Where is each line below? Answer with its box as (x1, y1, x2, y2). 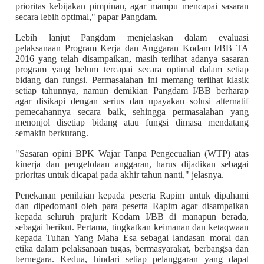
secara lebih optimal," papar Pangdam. (15, 11, 158, 22)
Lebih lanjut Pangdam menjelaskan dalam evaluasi (15, 32, 249, 42)
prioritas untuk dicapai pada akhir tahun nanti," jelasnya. (15, 169, 224, 180)
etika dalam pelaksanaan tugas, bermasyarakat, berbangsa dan (15, 243, 249, 253)
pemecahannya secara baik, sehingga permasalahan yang (15, 106, 249, 117)
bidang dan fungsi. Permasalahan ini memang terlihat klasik (15, 74, 249, 85)
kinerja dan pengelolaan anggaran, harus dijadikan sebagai (15, 159, 249, 169)
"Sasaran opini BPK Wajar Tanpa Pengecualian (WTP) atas (15, 148, 249, 159)
